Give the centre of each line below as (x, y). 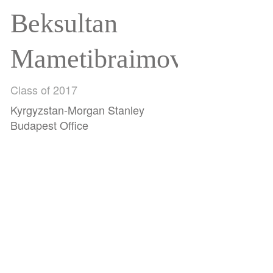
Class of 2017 (44, 90)
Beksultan (64, 23)
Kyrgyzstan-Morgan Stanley (78, 110)
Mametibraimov (97, 59)
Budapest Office (50, 125)
